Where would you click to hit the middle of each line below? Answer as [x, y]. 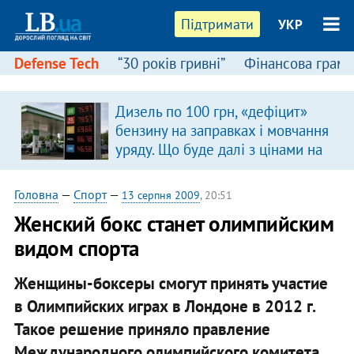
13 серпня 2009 [160, 195]
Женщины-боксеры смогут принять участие [171, 283]
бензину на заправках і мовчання [222, 130]
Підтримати [218, 24]
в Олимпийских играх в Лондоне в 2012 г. [164, 306]
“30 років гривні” [171, 63]
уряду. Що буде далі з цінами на [218, 149]
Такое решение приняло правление [142, 329]
